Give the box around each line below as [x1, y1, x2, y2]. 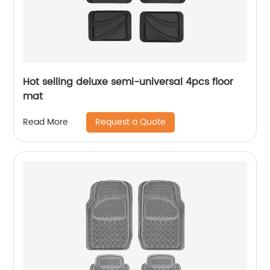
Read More [23, 115, 69, 130]
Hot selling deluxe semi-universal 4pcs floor [23, 74, 234, 90]
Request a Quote [95, 115, 166, 129]
